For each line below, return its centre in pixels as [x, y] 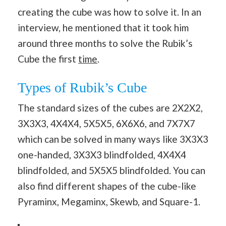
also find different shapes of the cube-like [107, 186]
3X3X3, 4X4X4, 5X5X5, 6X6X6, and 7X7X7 [106, 124]
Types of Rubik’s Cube [82, 88]
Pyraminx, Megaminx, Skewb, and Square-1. [109, 202]
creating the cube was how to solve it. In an [109, 12]
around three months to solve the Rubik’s [105, 43]
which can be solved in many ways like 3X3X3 [113, 139]
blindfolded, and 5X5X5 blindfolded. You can [111, 171]
